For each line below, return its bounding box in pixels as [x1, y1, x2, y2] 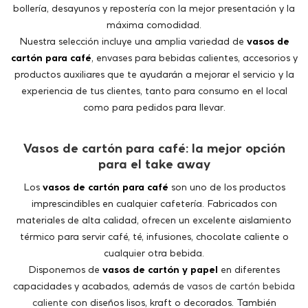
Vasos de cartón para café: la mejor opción [23, 64, 285, 80]
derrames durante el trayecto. [87, 269, 221, 282]
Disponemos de [28, 187, 102, 199]
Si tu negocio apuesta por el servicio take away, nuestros [11, 286, 272, 298]
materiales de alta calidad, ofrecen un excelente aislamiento [16, 137, 291, 150]
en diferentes [218, 187, 280, 199]
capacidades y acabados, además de [13, 203, 187, 216]
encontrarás [34, 236, 91, 249]
